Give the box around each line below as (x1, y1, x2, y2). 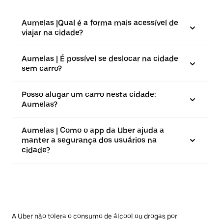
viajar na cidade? (22, 28, 83, 37)
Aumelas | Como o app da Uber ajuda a (22, 126, 164, 135)
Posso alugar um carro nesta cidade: (22, 90, 156, 99)
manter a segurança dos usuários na (22, 136, 157, 145)
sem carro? (22, 64, 62, 73)
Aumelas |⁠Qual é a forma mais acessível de (22, 18, 178, 27)
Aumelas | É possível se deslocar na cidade (22, 54, 178, 63)
